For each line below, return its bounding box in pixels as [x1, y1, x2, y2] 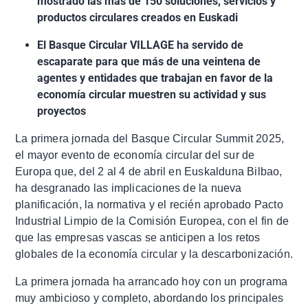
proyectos [37, 104, 86, 118]
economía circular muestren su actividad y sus [37, 87, 266, 101]
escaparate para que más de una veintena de [37, 54, 261, 68]
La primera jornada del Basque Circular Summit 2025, [15, 132, 285, 144]
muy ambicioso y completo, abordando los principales [15, 291, 284, 304]
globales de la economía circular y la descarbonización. [15, 247, 294, 260]
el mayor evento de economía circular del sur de [15, 148, 255, 161]
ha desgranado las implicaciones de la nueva [15, 181, 242, 194]
